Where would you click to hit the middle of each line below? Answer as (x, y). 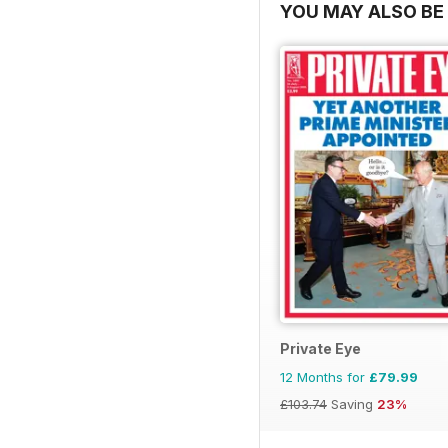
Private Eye (320, 349)
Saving (352, 404)
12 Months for (324, 377)
